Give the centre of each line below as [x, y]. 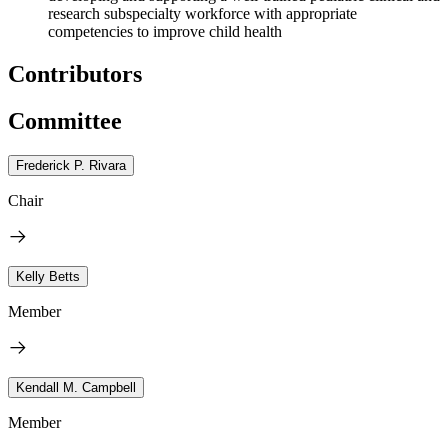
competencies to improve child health [165, 31]
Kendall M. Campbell [76, 387]
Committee [65, 120]
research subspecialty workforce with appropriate [202, 13]
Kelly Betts [48, 276]
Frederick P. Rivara [71, 165]
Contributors [75, 73]
